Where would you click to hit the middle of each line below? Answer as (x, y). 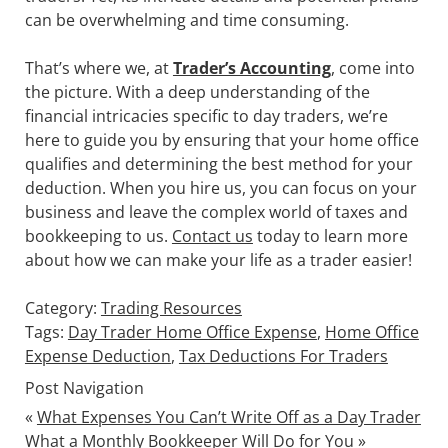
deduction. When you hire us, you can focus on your (220, 187)
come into (374, 67)
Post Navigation (84, 387)
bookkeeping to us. (98, 235)
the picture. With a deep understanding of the (197, 91)
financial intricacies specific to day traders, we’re (206, 115)
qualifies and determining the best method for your (218, 163)
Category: (62, 307)
